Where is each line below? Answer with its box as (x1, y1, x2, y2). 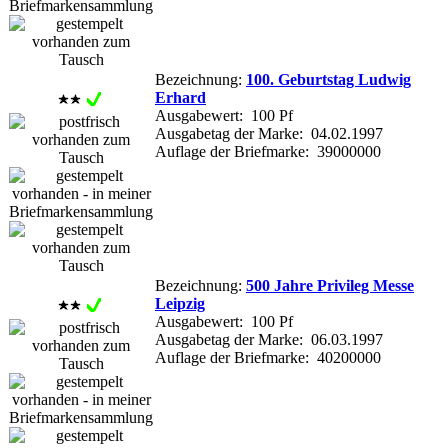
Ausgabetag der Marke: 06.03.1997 (155, 330, 383, 348)
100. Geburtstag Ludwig (246, 70, 411, 88)
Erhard (155, 88, 206, 106)
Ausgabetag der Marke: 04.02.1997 (155, 124, 383, 142)
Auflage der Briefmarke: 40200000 (155, 348, 381, 366)
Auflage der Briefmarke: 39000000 (155, 142, 381, 160)
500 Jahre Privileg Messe (246, 276, 414, 294)
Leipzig (155, 294, 205, 312)
